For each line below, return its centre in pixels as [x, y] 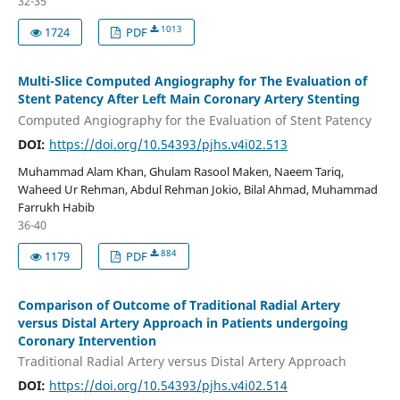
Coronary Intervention [87, 340]
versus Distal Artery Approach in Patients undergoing [183, 322]
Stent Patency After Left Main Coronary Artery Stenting [188, 99]
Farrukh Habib [56, 207]
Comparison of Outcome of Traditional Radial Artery [179, 304]
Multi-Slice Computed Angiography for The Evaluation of [192, 81]
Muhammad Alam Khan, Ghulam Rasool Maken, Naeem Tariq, [180, 171]
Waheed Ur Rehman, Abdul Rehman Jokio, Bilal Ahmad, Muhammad [197, 189]
